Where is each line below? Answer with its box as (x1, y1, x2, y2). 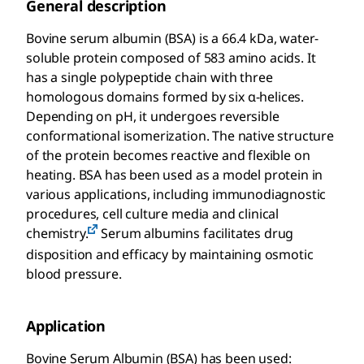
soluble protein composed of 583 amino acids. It (26, 49, 316, 67)
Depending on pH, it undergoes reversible (26, 107, 279, 125)
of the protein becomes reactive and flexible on (26, 146, 310, 164)
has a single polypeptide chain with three (26, 68, 273, 86)
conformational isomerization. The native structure (26, 127, 334, 145)
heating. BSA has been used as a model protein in (26, 166, 323, 184)
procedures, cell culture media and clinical (26, 205, 279, 223)
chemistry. (26, 224, 89, 242)
